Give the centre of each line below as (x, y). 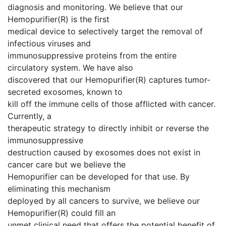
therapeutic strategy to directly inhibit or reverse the (108, 128)
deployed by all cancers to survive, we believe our (104, 201)
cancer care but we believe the (67, 164)
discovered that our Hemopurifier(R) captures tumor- (109, 80)
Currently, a (30, 116)
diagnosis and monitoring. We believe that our (95, 7)
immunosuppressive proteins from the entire (92, 55)
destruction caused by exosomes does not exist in (104, 152)
